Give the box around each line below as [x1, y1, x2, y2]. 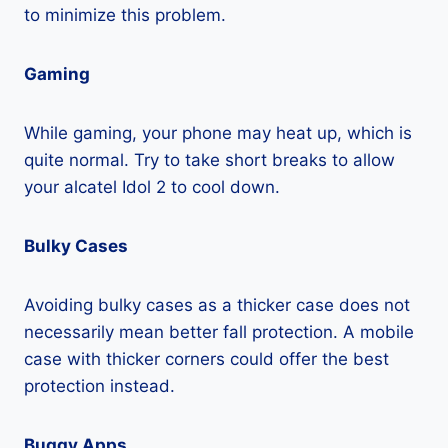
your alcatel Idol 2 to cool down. [24, 177, 280, 197]
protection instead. [24, 376, 175, 396]
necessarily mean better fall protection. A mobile [24, 322, 414, 342]
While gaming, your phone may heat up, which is [24, 123, 412, 143]
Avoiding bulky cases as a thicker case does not [24, 295, 410, 315]
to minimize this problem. [24, 5, 226, 25]
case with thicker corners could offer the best [24, 349, 389, 369]
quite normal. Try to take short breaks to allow [24, 150, 395, 170]
